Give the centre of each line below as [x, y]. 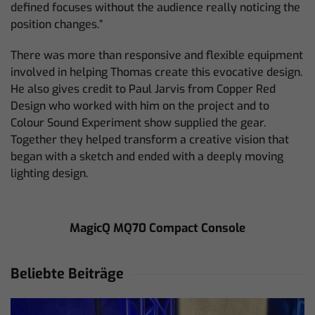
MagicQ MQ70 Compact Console [157, 228]
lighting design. [49, 173]
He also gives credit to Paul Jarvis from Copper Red [143, 89]
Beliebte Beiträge [67, 274]
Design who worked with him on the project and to [140, 106]
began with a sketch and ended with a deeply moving [147, 156]
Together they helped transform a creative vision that [150, 140]
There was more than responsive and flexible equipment [157, 55]
